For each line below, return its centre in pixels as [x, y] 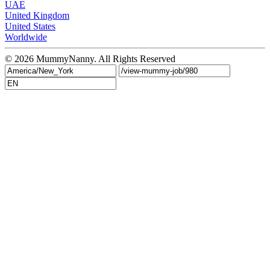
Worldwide [26, 37]
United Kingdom [37, 15]
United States [30, 26]
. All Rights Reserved [135, 58]
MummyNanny [65, 58]
